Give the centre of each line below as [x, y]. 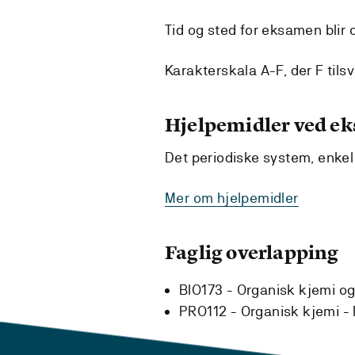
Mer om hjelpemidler [232, 197]
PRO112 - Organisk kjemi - [266, 311]
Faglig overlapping [252, 252]
